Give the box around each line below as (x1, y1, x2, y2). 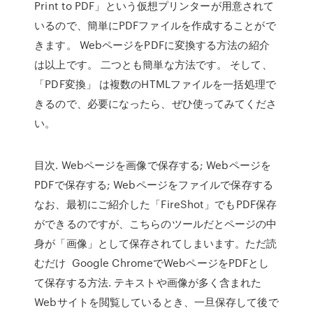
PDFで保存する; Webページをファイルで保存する (34, 177, 273, 192)
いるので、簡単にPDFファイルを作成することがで (34, 17, 276, 33)
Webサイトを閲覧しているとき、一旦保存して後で (34, 294, 279, 310)
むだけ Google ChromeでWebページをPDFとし (34, 255, 270, 270)
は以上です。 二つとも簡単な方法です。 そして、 (34, 57, 272, 72)
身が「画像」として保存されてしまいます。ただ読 (34, 235, 277, 251)
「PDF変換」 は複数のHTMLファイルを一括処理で (34, 76, 276, 92)
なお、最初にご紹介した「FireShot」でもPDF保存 (34, 196, 277, 212)
